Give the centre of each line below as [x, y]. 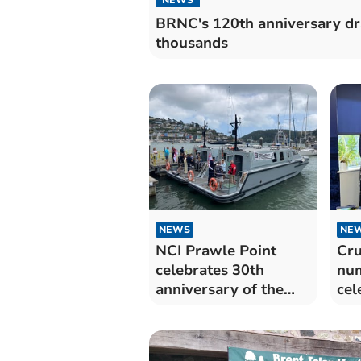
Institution [191, 308]
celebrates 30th [210, 270]
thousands [191, 42]
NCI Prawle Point [216, 250]
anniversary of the [219, 289]
